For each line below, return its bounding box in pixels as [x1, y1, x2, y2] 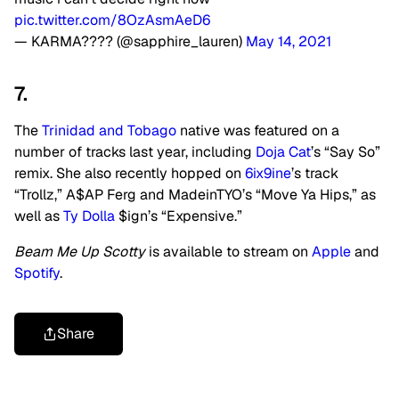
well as [14, 207, 63, 226]
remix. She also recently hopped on [14, 164, 245, 183]
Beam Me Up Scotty [14, 242, 149, 262]
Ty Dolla [63, 207, 115, 226]
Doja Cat [256, 142, 311, 162]
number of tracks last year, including [14, 142, 256, 162]
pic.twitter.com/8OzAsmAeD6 [14, 11, 210, 30]
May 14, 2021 [246, 32, 331, 52]
